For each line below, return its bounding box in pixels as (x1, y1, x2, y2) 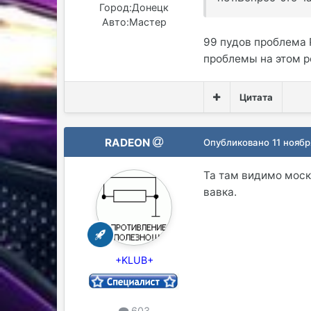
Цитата (239, 92, 273, 103)
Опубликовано (203, 137, 273, 149)
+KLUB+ (115, 254, 153, 267)
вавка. (203, 185, 237, 199)
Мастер (128, 15, 167, 28)
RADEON (105, 136, 151, 150)
